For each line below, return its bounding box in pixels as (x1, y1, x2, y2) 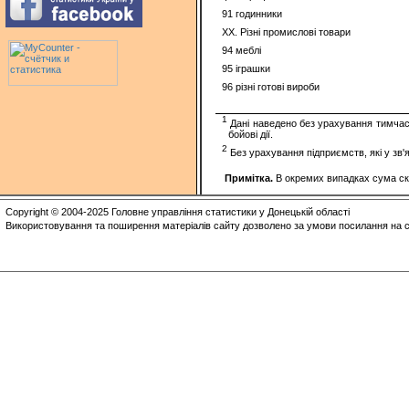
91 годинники (222, 8, 283, 19)
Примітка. (225, 173, 277, 184)
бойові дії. (228, 129, 274, 140)
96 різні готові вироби (222, 81, 320, 92)
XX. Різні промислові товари (222, 26, 351, 37)
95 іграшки (222, 63, 271, 74)
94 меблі (222, 45, 262, 56)
